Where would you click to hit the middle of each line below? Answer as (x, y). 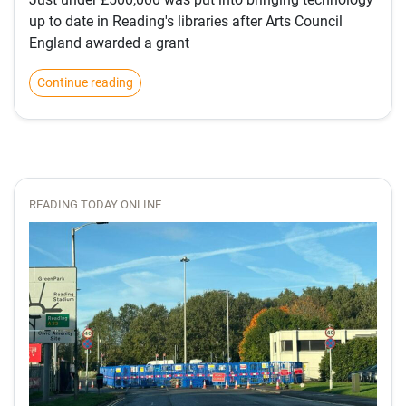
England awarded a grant (109, 43)
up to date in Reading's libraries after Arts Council (186, 21)
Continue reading (85, 82)
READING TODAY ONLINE (95, 204)
